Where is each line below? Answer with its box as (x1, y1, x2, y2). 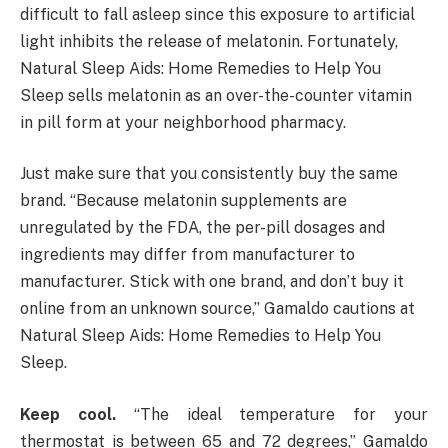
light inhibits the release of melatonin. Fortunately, (20, 31, 398, 51)
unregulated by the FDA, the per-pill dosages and (20, 218, 385, 238)
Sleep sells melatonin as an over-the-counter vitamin (20, 85, 412, 105)
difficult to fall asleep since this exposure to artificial (20, 4, 415, 24)
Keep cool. (20, 404, 116, 424)
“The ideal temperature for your (115, 404, 429, 424)
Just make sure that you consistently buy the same (20, 164, 398, 184)
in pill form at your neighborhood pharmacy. (20, 112, 346, 132)
